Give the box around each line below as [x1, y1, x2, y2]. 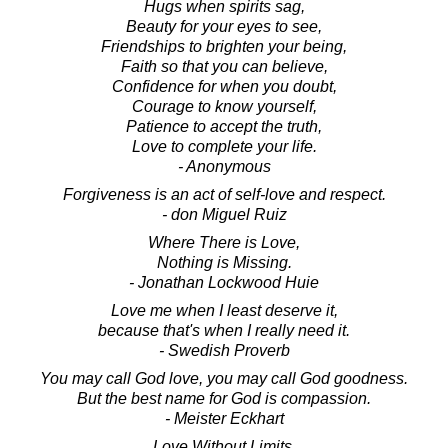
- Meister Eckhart [164, 409, 284, 427]
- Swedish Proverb [158, 341, 290, 359]
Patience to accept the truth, [126, 117, 322, 135]
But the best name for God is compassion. [77, 389, 371, 407]
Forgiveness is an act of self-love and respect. [62, 185, 386, 203]
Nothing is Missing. [156, 253, 292, 271]
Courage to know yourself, [131, 97, 317, 115]
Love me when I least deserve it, [110, 301, 338, 319]
